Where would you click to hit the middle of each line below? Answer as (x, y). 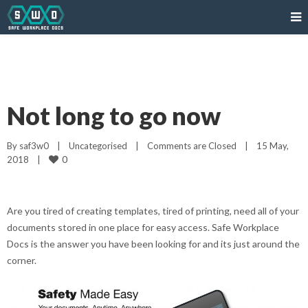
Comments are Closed (192, 146)
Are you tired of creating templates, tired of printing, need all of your (153, 211)
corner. (22, 260)
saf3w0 (34, 146)
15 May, (273, 146)
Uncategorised (98, 146)
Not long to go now (114, 115)
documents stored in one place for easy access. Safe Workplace (143, 227)
